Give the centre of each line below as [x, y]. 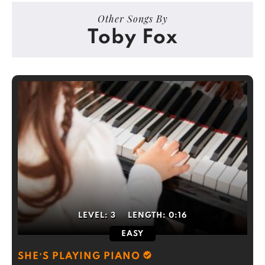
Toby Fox [132, 38]
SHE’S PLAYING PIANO [79, 256]
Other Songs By [132, 19]
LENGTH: [148, 216]
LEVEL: [94, 216]
